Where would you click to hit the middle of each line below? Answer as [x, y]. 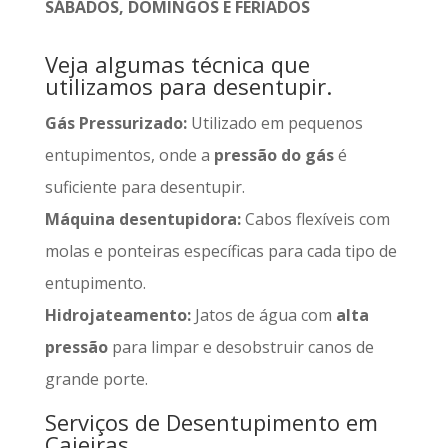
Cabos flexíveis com [315, 219]
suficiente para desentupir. [144, 187]
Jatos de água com [263, 315]
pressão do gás [273, 155]
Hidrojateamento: [117, 315]
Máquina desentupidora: [142, 219]
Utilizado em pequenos [274, 123]
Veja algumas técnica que [177, 64]
